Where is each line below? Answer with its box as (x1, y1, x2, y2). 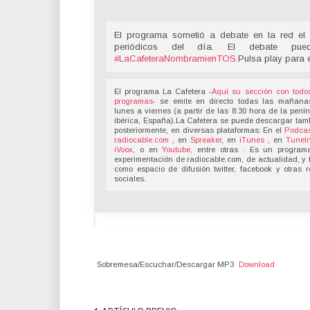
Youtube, (162, 145, 193, 154)
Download (239, 260, 275, 269)
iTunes (239, 135, 268, 144)
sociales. (114, 174, 146, 183)
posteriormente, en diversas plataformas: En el (114, 125, 285, 134)
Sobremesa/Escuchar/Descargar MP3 (96, 260, 234, 269)
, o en (133, 145, 163, 154)
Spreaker (190, 135, 221, 144)
